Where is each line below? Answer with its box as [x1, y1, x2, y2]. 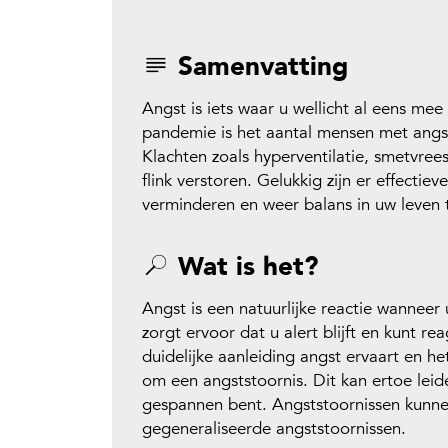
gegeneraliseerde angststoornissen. [142, 417, 406, 440]
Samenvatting [170, 49, 348, 85]
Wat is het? [170, 249, 318, 285]
